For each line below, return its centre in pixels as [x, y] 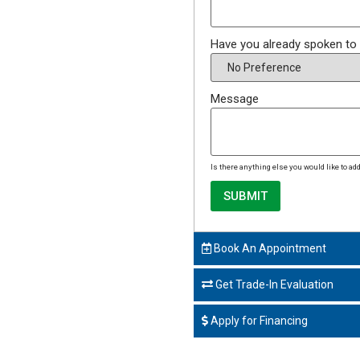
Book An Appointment [269, 249]
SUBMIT [246, 196]
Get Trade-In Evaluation [274, 285]
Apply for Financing [258, 321]
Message [235, 99]
